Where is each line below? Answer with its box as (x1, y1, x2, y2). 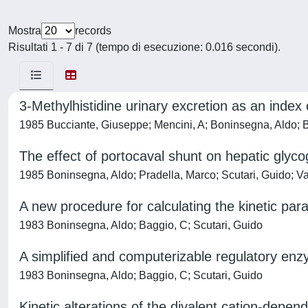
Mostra (8, 25, 41, 36)
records (75, 25, 111, 36)
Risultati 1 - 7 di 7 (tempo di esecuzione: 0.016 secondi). (8, 41, 280, 53)
